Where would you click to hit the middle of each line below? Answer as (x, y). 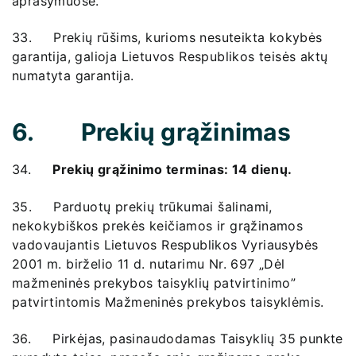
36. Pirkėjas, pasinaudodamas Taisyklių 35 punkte (178, 339)
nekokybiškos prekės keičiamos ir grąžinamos (158, 225)
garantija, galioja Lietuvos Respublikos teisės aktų (170, 57)
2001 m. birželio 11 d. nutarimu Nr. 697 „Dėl (149, 263)
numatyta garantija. (73, 76)
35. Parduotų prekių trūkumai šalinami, (142, 206)
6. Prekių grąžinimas (151, 132)
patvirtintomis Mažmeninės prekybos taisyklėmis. (168, 302)
